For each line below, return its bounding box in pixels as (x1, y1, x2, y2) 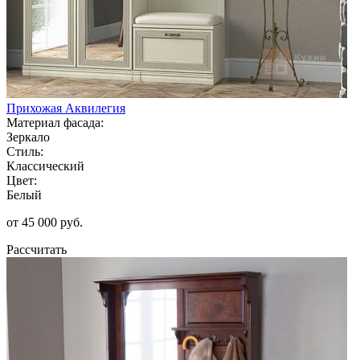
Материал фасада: (6, 115, 104, 129)
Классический (6, 158, 84, 173)
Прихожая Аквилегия (6, 100, 125, 115)
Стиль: (6, 144, 43, 158)
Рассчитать (6, 242, 67, 256)
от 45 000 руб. (6, 215, 83, 229)
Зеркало (6, 129, 50, 144)
